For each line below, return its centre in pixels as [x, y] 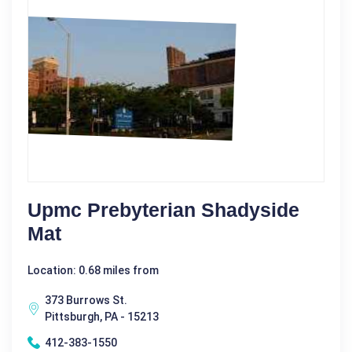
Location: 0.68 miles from [93, 270]
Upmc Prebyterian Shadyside [163, 209]
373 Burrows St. [86, 300]
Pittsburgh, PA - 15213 [102, 316]
